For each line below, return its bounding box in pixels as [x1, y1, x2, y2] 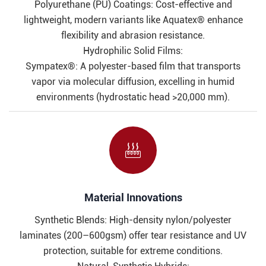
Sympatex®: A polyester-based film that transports [26, 61, 240, 72]
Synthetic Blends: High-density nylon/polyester [34, 214, 232, 226]
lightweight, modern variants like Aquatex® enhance [23, 14, 243, 26]
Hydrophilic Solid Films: [83, 45, 183, 57]
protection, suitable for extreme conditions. [43, 245, 223, 257]
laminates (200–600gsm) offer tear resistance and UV [20, 230, 246, 242]
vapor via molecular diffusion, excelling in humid [31, 76, 235, 88]
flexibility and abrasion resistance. [61, 30, 205, 42]
